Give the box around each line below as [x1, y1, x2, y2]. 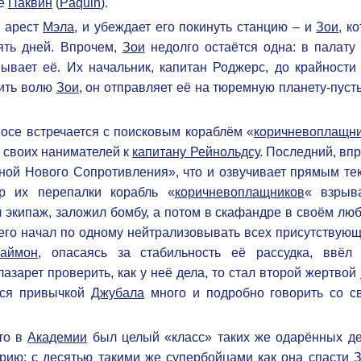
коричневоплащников [174, 185, 305, 199]
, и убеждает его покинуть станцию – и [74, 19, 317, 34]
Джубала [91, 285, 145, 300]
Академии [27, 330, 88, 344]
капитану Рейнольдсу [132, 144, 259, 159]
